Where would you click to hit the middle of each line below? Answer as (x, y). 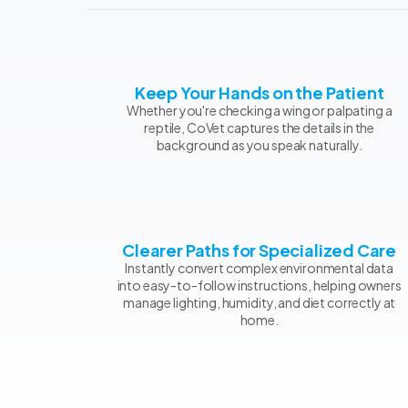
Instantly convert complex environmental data (260, 267)
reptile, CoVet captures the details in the (260, 127)
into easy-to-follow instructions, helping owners (259, 285)
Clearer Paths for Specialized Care (260, 250)
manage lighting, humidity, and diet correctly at (260, 302)
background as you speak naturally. (259, 144)
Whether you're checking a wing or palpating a (259, 110)
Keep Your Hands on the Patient (259, 92)
